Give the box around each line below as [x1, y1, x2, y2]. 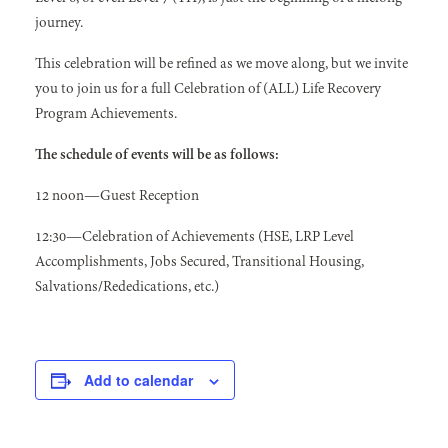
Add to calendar [84, 370, 193, 390]
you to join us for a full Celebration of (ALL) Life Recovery [35, 81, 381, 98]
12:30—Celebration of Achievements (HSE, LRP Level [35, 229, 354, 246]
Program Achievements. [35, 106, 177, 123]
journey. [35, 15, 83, 32]
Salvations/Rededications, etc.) [35, 279, 219, 296]
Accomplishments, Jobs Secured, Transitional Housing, [35, 254, 364, 271]
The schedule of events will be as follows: [35, 147, 279, 164]
